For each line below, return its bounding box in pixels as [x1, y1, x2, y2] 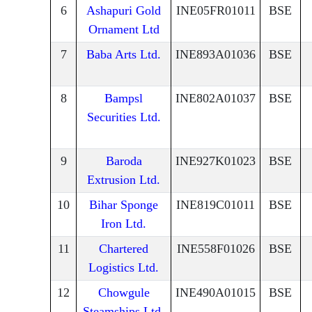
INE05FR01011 [175, 3, 256, 18]
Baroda [105, 154, 142, 169]
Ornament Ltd [88, 22, 159, 37]
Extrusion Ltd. [87, 173, 160, 187]
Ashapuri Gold [86, 3, 161, 18]
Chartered [99, 242, 148, 256]
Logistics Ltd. [88, 260, 159, 275]
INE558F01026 [176, 242, 255, 256]
